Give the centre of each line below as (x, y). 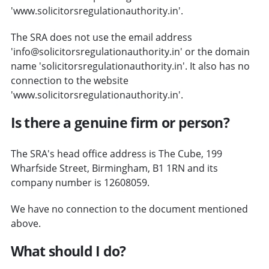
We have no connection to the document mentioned (129, 209)
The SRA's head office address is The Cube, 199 (116, 153)
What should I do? (68, 251)
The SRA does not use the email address (101, 37)
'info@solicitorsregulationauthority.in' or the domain (130, 51)
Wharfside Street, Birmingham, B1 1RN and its (114, 168)
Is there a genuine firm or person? (120, 122)
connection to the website (69, 80)
